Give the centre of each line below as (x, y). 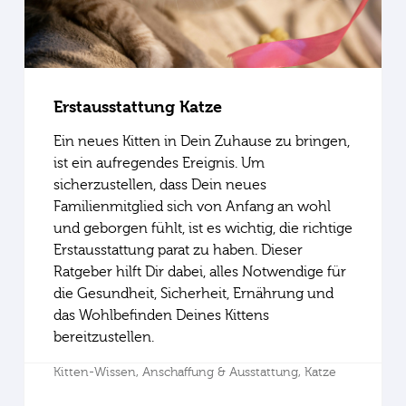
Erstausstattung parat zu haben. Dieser (178, 250)
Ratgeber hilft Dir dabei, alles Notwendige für (199, 271)
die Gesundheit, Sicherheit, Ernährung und (193, 293)
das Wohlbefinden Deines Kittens (161, 315)
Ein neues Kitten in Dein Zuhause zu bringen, (201, 141)
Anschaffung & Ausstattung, (223, 372)
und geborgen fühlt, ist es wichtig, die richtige (203, 228)
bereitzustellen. (103, 337)
